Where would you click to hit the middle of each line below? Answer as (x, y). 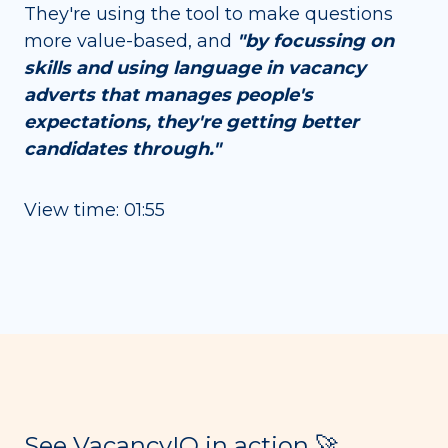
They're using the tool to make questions (208, 14)
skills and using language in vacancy (195, 68)
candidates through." (122, 149)
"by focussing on (315, 41)
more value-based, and (130, 41)
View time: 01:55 (94, 209)
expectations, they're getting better (191, 122)
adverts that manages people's (168, 95)
